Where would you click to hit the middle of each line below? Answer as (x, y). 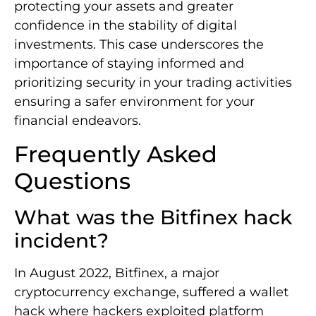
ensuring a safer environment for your (134, 102)
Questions (72, 181)
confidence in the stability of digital (126, 26)
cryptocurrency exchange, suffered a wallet (151, 292)
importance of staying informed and (129, 64)
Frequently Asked (116, 154)
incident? (61, 240)
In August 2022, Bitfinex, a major (117, 273)
